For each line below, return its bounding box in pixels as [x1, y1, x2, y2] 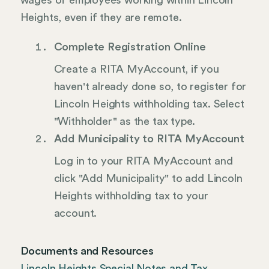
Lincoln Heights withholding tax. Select [53, 98, 244, 110]
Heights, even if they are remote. [20, 12, 182, 23]
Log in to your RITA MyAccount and [53, 156, 233, 167]
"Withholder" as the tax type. [53, 116, 196, 127]
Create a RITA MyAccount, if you [53, 64, 219, 75]
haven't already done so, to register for [53, 81, 247, 92]
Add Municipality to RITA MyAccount [53, 133, 244, 145]
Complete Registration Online [53, 41, 206, 53]
